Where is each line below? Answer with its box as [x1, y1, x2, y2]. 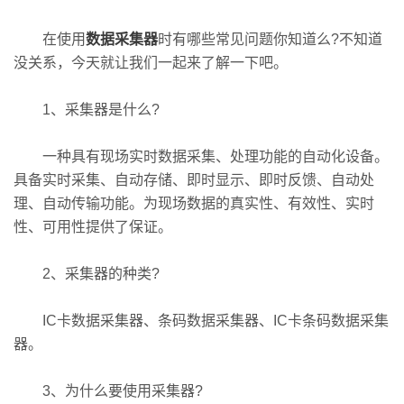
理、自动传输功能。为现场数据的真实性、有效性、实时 [14, 196, 374, 211]
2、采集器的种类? [14, 266, 160, 281]
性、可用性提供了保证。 [14, 219, 172, 234]
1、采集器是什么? [14, 102, 160, 117]
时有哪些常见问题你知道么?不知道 [158, 32, 382, 47]
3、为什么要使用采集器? [14, 383, 203, 399]
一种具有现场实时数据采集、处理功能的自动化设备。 [14, 149, 389, 164]
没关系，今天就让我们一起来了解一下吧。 [14, 55, 288, 70]
